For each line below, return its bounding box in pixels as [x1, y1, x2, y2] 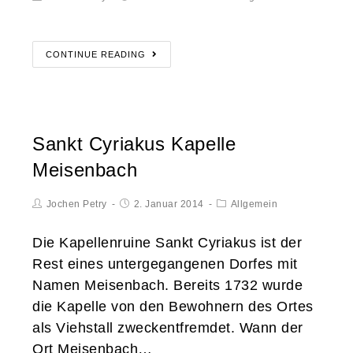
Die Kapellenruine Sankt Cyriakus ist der [32, 234, 303, 251]
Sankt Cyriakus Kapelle [32, 132, 236, 154]
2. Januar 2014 [133, 198, 204, 210]
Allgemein [230, 198, 278, 210]
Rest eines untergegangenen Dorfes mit [32, 255, 298, 272]
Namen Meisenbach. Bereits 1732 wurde [32, 277, 303, 293]
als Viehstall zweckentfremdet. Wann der [32, 319, 303, 336]
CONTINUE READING [46, 49, 147, 59]
